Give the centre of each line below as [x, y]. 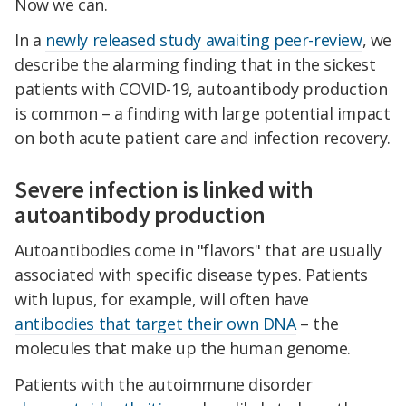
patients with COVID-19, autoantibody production [201, 89]
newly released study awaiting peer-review [204, 40]
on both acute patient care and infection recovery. [203, 138]
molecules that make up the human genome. [183, 348]
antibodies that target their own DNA [155, 324]
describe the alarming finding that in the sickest [195, 65]
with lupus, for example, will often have [162, 300]
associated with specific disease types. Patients [191, 275]
